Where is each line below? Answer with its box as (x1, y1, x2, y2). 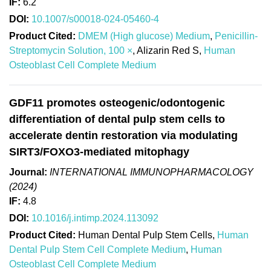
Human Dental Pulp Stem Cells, (76, 229, 217, 240)
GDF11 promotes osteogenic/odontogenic (9, 96, 225, 109)
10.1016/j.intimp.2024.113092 (31, 212, 158, 223)
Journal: (9, 166, 47, 177)
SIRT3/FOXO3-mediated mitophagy (9, 145, 189, 158)
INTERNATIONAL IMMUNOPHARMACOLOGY (50, 166, 253, 177)
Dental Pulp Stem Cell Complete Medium (9, 244, 186, 255)
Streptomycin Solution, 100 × (9, 45, 132, 56)
